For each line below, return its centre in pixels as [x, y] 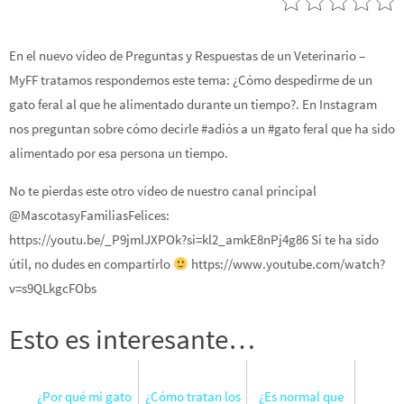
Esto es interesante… [133, 339]
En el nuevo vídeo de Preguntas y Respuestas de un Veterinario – [187, 55]
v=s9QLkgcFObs [53, 289]
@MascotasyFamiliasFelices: [89, 216]
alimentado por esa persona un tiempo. [119, 153]
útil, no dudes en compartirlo [91, 264]
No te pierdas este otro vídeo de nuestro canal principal [163, 191]
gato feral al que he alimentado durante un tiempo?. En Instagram [193, 104]
